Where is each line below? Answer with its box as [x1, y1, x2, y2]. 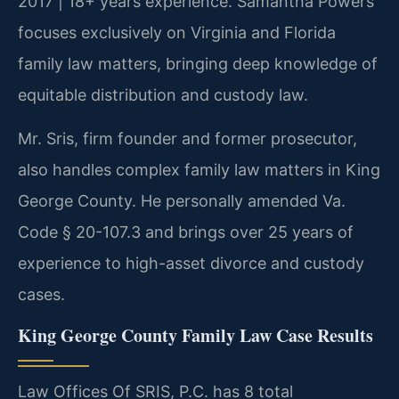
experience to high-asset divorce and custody [18, 254, 364, 273]
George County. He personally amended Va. [18, 191, 346, 211]
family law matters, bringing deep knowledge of [18, 53, 378, 73]
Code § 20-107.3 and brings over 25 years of [18, 223, 354, 242]
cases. [18, 285, 65, 305]
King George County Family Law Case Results [18, 322, 373, 348]
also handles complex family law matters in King [18, 160, 380, 180]
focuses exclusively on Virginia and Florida [18, 22, 336, 42]
